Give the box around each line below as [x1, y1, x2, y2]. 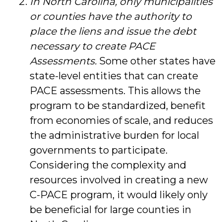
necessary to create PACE [30, 40, 155, 53]
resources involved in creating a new [30, 174, 208, 186]
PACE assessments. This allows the [30, 85, 201, 97]
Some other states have [99, 55, 216, 67]
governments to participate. [30, 144, 167, 157]
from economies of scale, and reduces [30, 114, 213, 127]
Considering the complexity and [30, 159, 186, 171]
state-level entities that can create [30, 70, 198, 82]
